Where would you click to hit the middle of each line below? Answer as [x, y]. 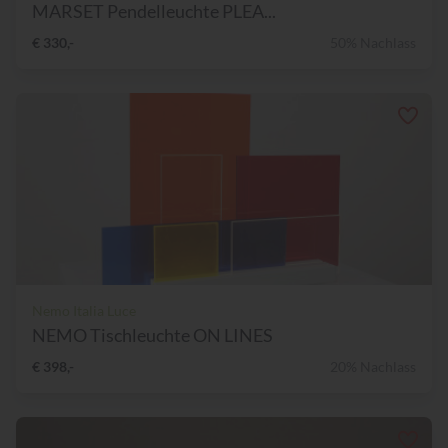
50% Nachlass [373, 43]
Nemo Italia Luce [84, 311]
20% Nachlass [373, 367]
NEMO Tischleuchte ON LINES [152, 335]
